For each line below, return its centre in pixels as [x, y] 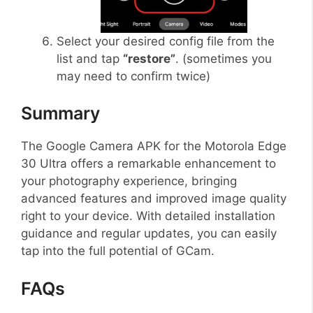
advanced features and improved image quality [154, 199]
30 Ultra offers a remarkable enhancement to [148, 164]
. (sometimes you [224, 58]
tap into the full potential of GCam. [118, 251]
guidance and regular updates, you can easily [149, 234]
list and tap [90, 58]
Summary [60, 114]
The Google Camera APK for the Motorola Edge [154, 146]
